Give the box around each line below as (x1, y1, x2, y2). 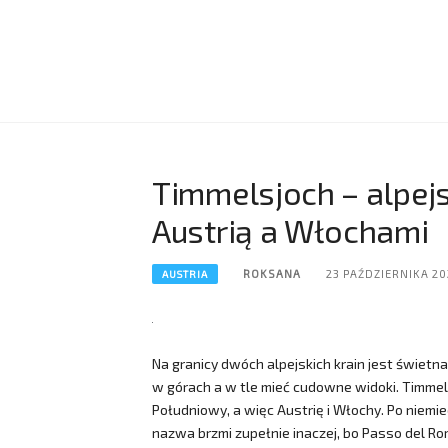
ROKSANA (243, 267, 301, 280)
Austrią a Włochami (152, 211, 429, 249)
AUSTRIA (162, 268, 208, 280)
